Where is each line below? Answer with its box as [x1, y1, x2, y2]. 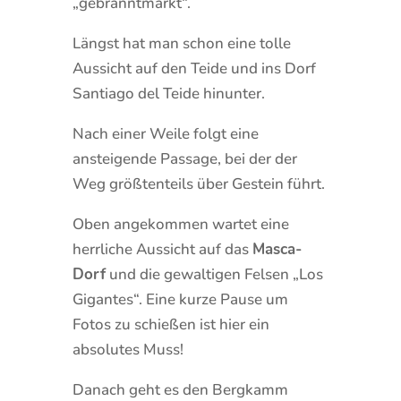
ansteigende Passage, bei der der [72, 148, 297, 169]
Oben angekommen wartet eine [72, 213, 289, 235]
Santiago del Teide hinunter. [72, 82, 265, 104]
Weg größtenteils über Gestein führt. [72, 173, 325, 194]
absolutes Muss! [72, 338, 183, 360]
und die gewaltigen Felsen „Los [105, 263, 323, 285]
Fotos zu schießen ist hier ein [72, 313, 269, 335]
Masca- [252, 238, 302, 260]
